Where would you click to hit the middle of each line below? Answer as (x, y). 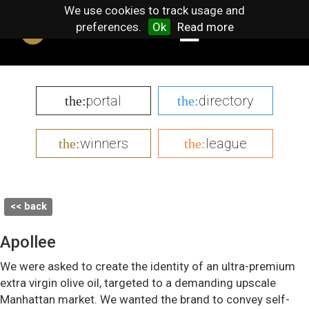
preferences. (108, 27)
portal (104, 101)
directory (227, 101)
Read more (205, 27)
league (227, 144)
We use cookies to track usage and (154, 10)
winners (104, 144)
